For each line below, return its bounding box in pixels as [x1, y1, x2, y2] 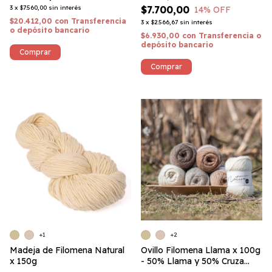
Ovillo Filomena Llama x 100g [141, 245, 260, 256]
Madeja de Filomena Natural [10, 245, 124, 256]
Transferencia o [199, 31, 261, 40]
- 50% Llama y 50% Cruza [141, 256, 244, 267]
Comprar [151, 62, 182, 71]
